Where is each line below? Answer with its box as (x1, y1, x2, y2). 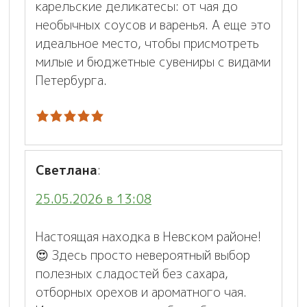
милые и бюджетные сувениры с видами (36, 53, 271, 71)
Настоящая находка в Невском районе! (36, 228, 261, 245)
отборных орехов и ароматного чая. (36, 283, 247, 301)
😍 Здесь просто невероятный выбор (36, 246, 250, 264)
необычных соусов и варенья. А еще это (36, 16, 271, 34)
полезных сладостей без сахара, (36, 265, 228, 282)
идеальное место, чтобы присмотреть (36, 34, 259, 52)
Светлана (36, 161, 97, 179)
